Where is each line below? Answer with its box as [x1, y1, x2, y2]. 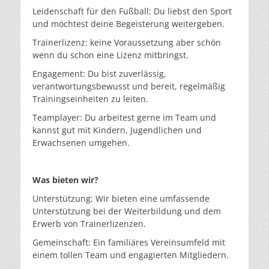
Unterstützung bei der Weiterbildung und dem [32, 205, 221, 217]
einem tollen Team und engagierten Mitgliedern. [32, 249, 229, 261]
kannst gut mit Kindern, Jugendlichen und [32, 124, 202, 136]
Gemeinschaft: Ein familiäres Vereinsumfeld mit [32, 237, 225, 249]
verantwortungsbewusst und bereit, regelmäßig [32, 80, 225, 92]
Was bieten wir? [32, 174, 98, 186]
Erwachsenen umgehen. [32, 137, 130, 149]
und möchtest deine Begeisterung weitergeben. [32, 18, 225, 30]
